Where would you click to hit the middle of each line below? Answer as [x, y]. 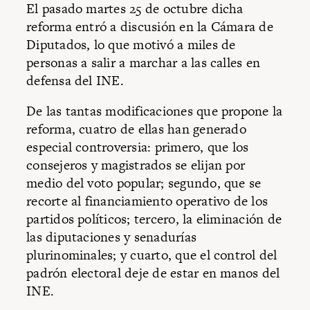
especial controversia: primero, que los [138, 147]
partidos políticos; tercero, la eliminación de [154, 219]
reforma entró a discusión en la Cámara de [150, 27]
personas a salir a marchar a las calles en [144, 63]
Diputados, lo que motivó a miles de [131, 45]
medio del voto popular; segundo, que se [144, 183]
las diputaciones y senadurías [112, 237]
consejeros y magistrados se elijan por [136, 165]
